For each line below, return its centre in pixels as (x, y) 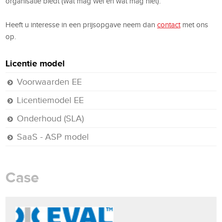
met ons (194, 25)
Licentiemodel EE (51, 100)
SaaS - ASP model (53, 137)
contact (169, 25)
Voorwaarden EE (50, 82)
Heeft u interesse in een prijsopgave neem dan (82, 25)
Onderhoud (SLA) (51, 118)
